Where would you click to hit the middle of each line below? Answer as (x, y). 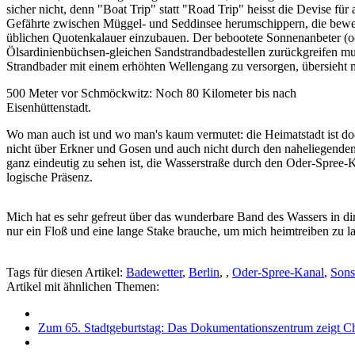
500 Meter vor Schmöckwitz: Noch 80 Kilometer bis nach (151, 94)
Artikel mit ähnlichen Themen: (83, 287)
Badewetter (154, 273)
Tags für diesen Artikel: (66, 273)
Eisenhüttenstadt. (49, 108)
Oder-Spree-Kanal (278, 273)
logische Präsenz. (50, 177)
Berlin (204, 273)
